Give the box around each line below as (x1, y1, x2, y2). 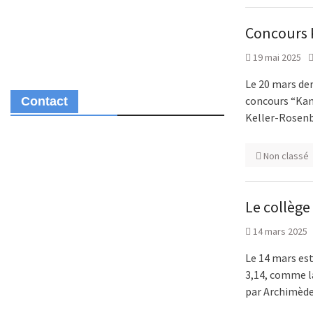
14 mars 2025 (253, 225, 307, 238)
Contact (21, 94, 68, 108)
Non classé (263, 150, 309, 162)
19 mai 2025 (253, 51, 301, 64)
